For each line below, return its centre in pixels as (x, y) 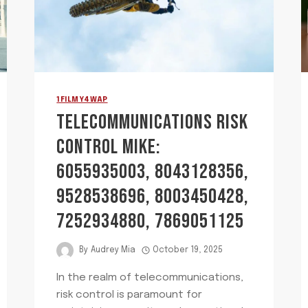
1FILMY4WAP (82, 100)
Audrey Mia (113, 251)
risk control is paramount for (130, 295)
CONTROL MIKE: (109, 147)
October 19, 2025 (187, 251)
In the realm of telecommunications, (150, 277)
